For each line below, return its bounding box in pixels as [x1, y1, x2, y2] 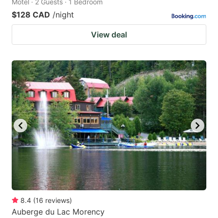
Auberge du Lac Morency [12, 206, 105, 217]
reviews [45, 196, 70, 204]
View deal [91, 30, 127, 40]
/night [53, 10, 74, 20]
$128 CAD [12, 10, 50, 20]
